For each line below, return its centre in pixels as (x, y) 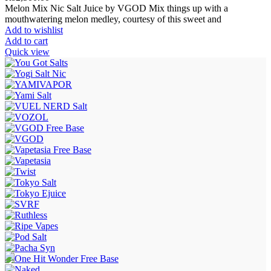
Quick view (27, 51)
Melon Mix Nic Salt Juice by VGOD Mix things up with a (116, 8)
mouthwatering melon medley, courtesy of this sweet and (113, 19)
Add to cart (26, 41)
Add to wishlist (34, 30)
